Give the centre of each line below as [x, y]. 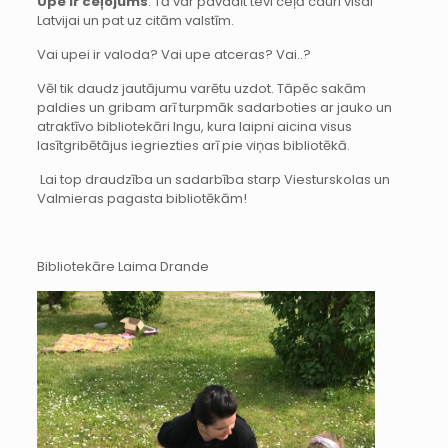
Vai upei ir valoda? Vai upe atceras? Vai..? [173, 54]
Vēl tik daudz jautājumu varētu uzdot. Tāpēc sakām [201, 88]
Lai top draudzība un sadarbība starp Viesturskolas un [213, 179]
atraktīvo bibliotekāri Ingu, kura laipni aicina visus [194, 126]
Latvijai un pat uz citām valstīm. [135, 20]
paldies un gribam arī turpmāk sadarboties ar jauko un [214, 107]
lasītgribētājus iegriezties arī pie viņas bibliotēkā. [193, 145]
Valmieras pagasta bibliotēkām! [141, 198]
